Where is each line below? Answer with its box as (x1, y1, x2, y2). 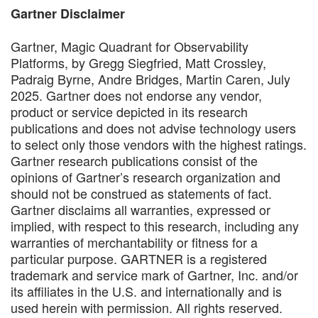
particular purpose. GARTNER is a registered (11, 248, 267, 268)
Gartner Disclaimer (11, 4, 125, 23)
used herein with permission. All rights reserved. (11, 297, 283, 317)
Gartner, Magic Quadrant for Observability (11, 36, 248, 55)
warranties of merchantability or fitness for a (11, 232, 258, 251)
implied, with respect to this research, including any (11, 216, 299, 235)
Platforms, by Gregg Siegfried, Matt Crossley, (11, 53, 266, 72)
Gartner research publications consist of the (11, 150, 258, 170)
